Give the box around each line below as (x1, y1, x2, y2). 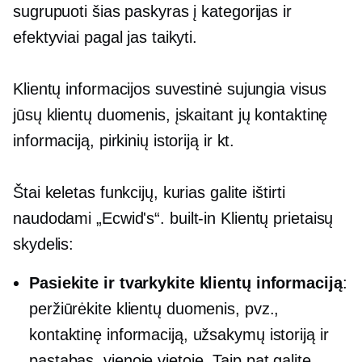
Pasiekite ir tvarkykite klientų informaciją (29, 273, 343, 292)
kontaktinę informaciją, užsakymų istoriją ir (29, 325, 329, 343)
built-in (169, 208, 217, 227)
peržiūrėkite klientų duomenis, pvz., (29, 299, 280, 318)
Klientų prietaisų (216, 208, 334, 227)
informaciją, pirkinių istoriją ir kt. (13, 131, 235, 149)
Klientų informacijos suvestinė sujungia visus (13, 79, 326, 98)
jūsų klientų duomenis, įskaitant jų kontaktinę (13, 105, 328, 124)
